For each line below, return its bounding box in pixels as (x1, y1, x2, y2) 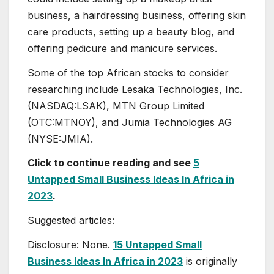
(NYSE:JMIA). (28, 132, 93, 145)
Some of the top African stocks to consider (28, 66, 229, 79)
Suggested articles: (28, 214, 114, 227)
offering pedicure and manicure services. (28, 42, 217, 54)
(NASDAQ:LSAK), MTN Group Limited (28, 99, 204, 112)
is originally (183, 254, 237, 267)
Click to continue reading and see (28, 157, 193, 169)
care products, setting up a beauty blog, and (28, 25, 234, 38)
